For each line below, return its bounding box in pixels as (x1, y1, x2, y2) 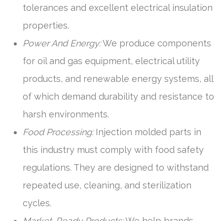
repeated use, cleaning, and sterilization (23, 180, 191, 190)
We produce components (101, 37, 211, 48)
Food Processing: (23, 126, 93, 137)
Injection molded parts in (93, 126, 201, 137)
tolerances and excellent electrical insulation (23, 2, 213, 13)
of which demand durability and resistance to (23, 91, 214, 102)
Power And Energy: (23, 37, 101, 48)
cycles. (23, 197, 51, 208)
